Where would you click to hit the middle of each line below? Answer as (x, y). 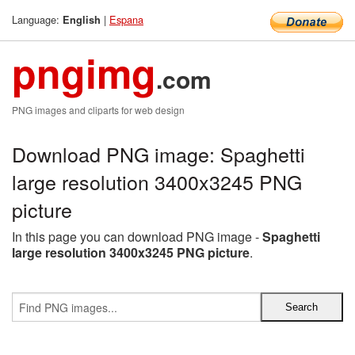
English (82, 20)
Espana (126, 19)
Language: (37, 19)
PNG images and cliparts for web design (98, 110)
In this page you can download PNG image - (137, 237)
